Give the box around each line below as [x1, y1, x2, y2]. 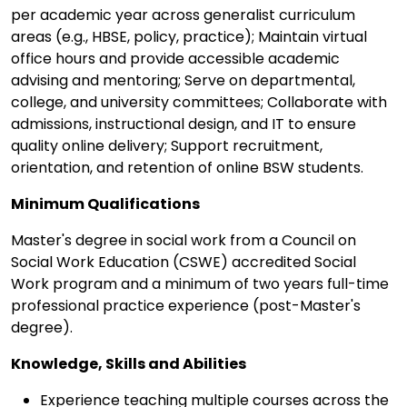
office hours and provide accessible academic [11, 47, 340, 69]
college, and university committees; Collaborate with [11, 91, 387, 113]
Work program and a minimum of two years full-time [11, 273, 389, 294]
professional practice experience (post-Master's [11, 294, 361, 316]
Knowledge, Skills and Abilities [11, 352, 246, 374]
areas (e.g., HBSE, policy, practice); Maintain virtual [11, 25, 367, 47]
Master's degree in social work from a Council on [11, 229, 356, 251]
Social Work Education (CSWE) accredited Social [11, 251, 356, 273]
